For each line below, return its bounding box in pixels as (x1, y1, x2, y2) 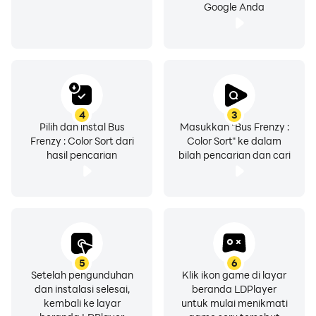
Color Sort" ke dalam (187, 134, 281, 147)
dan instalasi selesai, (34, 282, 130, 296)
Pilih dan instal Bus (39, 120, 125, 133)
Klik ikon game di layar (182, 268, 286, 281)
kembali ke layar (43, 296, 121, 310)
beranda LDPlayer (192, 282, 276, 296)
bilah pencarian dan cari (178, 148, 291, 162)
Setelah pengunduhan (30, 268, 133, 281)
